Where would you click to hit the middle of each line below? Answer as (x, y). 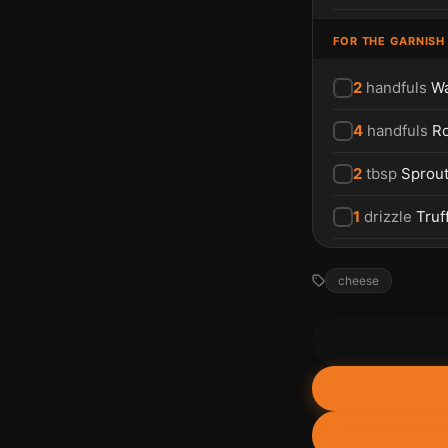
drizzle (388, 216)
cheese (358, 280)
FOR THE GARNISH (389, 40)
